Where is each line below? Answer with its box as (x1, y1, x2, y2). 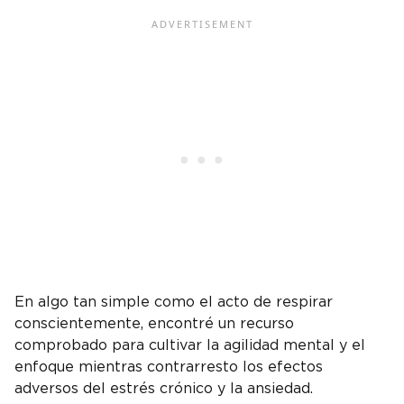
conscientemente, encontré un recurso (14, 317, 294, 332)
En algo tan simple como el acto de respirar (14, 295, 333, 310)
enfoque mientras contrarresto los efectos (14, 360, 323, 375)
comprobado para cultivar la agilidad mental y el (14, 338, 365, 353)
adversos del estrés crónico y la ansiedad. (14, 381, 317, 397)
